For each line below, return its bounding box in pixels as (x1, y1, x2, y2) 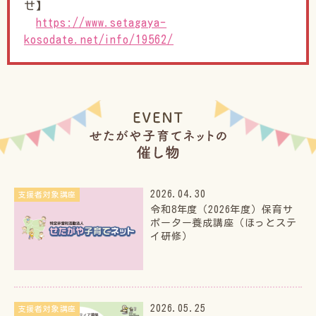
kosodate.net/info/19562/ (23, 33, 174, 45)
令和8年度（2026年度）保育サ (150, 205, 293, 215)
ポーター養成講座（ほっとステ (150, 218, 297, 229)
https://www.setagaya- (35, 16, 167, 28)
